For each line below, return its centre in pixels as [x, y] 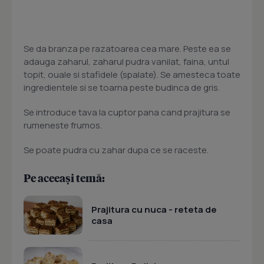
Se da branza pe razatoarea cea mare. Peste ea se [127, 49]
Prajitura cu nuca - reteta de [154, 209]
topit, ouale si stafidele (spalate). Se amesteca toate [132, 75]
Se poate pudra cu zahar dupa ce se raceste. [116, 150]
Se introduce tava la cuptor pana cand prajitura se [127, 113]
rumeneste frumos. [63, 126]
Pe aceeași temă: [64, 178]
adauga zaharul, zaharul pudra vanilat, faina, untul [126, 62]
